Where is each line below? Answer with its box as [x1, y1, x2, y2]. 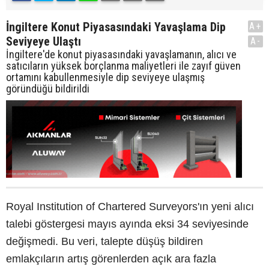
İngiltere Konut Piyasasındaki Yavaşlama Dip [6, 19, 226, 34]
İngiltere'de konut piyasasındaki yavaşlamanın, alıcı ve [6, 47, 237, 61]
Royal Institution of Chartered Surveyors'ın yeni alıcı [6, 200, 254, 213]
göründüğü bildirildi [6, 82, 89, 95]
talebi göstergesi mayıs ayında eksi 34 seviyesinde [6, 217, 249, 230]
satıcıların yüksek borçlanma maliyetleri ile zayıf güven [6, 59, 241, 72]
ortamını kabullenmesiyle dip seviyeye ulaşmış [6, 70, 205, 83]
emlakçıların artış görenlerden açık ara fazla [6, 252, 216, 265]
